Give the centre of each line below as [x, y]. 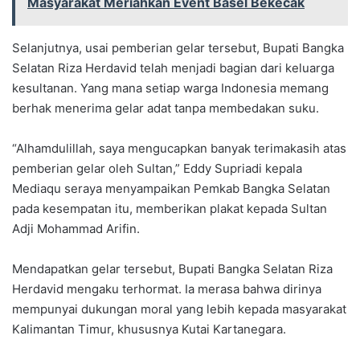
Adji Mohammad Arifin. [76, 229]
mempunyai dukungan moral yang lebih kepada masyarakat [179, 309]
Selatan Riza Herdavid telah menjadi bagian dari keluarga [173, 68]
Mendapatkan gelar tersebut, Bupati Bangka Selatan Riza [172, 269]
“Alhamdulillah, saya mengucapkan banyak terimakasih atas [179, 149]
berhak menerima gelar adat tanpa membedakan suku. [166, 108]
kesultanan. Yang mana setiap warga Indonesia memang [170, 88]
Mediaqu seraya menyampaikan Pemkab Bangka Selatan [171, 189]
